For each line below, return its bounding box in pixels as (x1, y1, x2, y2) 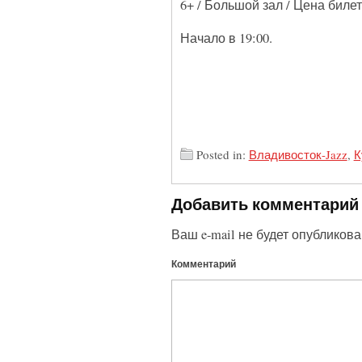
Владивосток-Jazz (248, 145, 347, 162)
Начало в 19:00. (179, 29, 272, 48)
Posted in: (196, 145, 249, 162)
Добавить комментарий (170, 192, 359, 216)
